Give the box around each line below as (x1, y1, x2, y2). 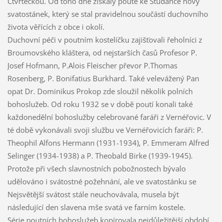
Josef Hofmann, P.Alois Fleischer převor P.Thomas (7, 60, 177, 71)
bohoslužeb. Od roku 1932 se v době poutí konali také (7, 99, 193, 110)
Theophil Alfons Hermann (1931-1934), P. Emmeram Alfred (7, 138, 209, 148)
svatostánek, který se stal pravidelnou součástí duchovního (7, 9, 208, 19)
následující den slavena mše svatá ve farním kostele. (7, 202, 185, 213)
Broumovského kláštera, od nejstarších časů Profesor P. (7, 48, 197, 58)
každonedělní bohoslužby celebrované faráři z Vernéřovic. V (7, 112, 211, 122)
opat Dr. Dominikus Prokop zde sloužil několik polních (7, 86, 193, 97)
